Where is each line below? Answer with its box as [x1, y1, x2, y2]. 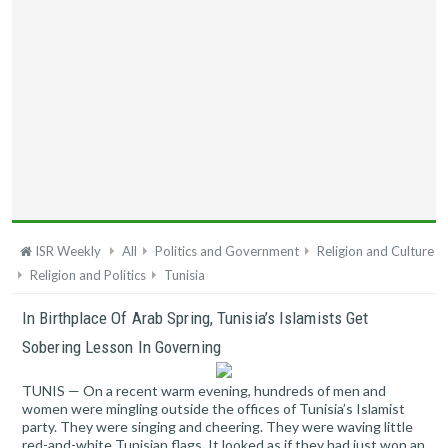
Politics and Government [155, 243, 299, 260]
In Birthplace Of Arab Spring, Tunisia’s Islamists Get [22, 308, 369, 329]
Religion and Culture [317, 243, 434, 260]
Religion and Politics [30, 267, 146, 284]
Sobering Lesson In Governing [22, 337, 221, 358]
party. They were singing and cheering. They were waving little [22, 418, 413, 436]
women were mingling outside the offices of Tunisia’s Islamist [22, 400, 405, 418]
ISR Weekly [32, 243, 101, 260]
